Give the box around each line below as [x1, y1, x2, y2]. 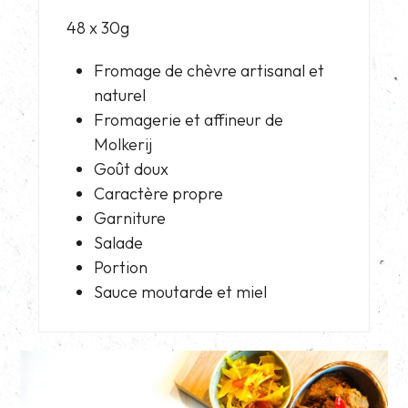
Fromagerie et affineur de [94, 108, 284, 130]
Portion [94, 256, 148, 278]
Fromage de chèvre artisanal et [94, 59, 325, 81]
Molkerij [94, 133, 153, 155]
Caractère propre [94, 182, 224, 204]
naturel [94, 84, 147, 106]
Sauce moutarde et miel [94, 280, 268, 302]
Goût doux [94, 158, 169, 179]
